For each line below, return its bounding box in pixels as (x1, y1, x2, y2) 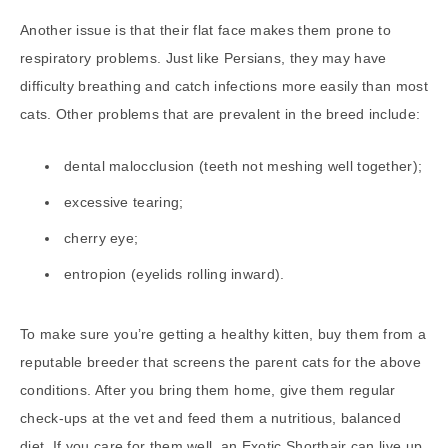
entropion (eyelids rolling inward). (64, 265, 285, 282)
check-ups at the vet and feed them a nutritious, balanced (20, 409, 402, 426)
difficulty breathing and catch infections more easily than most (20, 77, 428, 94)
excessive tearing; (64, 193, 184, 210)
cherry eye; (64, 229, 139, 246)
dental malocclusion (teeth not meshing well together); (64, 157, 423, 174)
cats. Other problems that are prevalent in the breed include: (20, 105, 421, 122)
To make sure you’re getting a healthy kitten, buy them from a (20, 325, 427, 342)
